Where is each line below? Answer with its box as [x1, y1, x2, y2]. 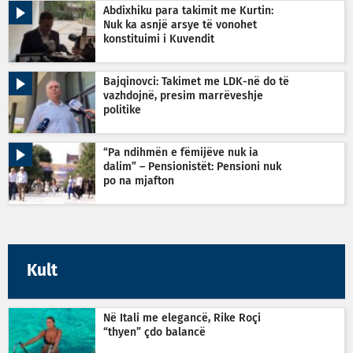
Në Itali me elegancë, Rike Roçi [103, 313, 261, 325]
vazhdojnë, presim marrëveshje [103, 91, 263, 102]
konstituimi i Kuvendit [103, 34, 214, 46]
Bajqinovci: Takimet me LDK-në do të [103, 76, 289, 88]
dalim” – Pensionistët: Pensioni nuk [103, 162, 281, 173]
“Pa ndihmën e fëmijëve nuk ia [103, 147, 258, 159]
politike [103, 105, 141, 117]
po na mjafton [103, 176, 174, 188]
